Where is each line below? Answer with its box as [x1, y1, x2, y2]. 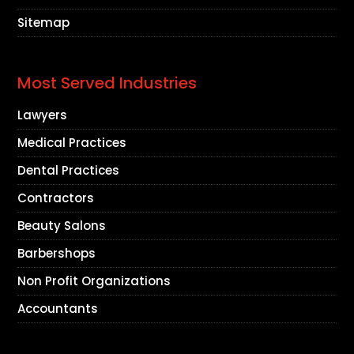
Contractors [17, 190, 95, 207]
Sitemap [17, 14, 70, 32]
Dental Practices [17, 162, 120, 179]
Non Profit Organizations [17, 273, 171, 290]
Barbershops [17, 245, 96, 262]
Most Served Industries [17, 72, 198, 95]
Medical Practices [17, 134, 127, 152]
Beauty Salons [17, 217, 107, 235]
